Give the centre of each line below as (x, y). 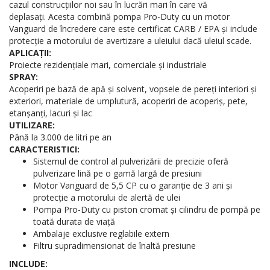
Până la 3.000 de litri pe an (60, 137)
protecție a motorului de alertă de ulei (107, 198)
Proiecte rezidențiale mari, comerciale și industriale (108, 65)
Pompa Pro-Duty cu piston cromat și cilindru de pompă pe (147, 210)
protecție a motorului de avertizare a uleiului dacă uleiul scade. (130, 41)
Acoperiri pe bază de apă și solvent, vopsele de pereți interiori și (133, 89)
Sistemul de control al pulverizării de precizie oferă (131, 162)
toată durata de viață (74, 222)
